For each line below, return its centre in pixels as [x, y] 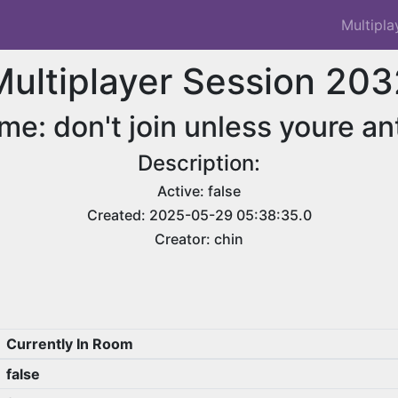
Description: [199, 163]
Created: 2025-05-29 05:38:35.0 [199, 215]
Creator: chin [199, 239]
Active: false [199, 191]
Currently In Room [69, 343]
